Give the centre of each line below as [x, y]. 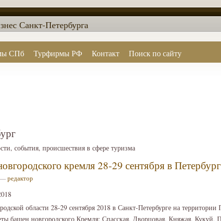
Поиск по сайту [155, 53]
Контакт [106, 53]
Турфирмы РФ [58, 53]
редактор [20, 178]
